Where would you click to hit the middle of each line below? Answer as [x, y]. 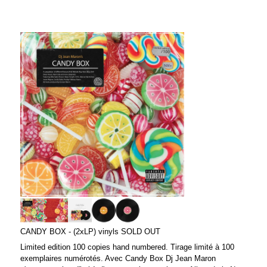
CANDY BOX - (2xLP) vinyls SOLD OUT [90, 231]
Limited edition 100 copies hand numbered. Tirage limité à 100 [127, 247]
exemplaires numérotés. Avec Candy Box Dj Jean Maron [118, 258]
